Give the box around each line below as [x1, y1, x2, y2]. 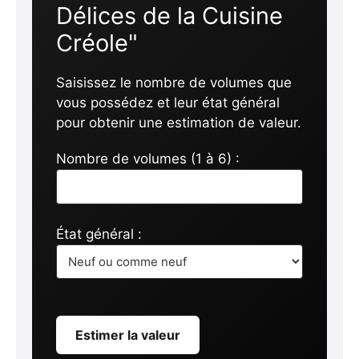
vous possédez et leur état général [56, 94, 280, 111]
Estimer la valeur [75, 326, 180, 343]
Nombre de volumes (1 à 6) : [56, 150, 240, 167]
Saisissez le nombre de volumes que [56, 74, 292, 91]
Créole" [56, 28, 138, 57]
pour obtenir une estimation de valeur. [56, 114, 301, 131]
